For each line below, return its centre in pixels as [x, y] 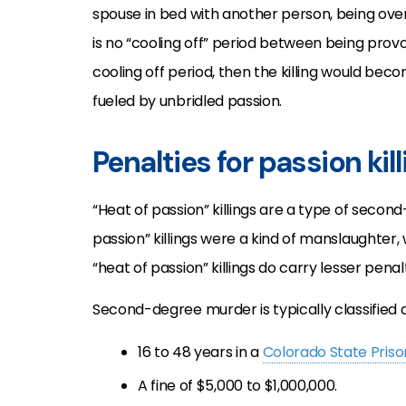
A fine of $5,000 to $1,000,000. [238, 385]
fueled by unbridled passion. [188, 101]
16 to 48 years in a [200, 352]
